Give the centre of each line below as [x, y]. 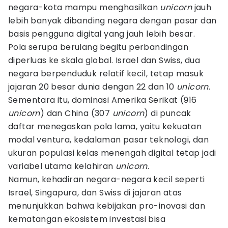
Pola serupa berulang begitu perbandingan [98, 47]
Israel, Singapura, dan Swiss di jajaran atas [95, 193]
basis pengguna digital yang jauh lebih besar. [102, 34]
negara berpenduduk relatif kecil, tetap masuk [106, 74]
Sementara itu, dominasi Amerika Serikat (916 [103, 100]
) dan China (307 [76, 113]
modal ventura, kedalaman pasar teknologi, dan [108, 140]
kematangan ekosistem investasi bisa [87, 219]
